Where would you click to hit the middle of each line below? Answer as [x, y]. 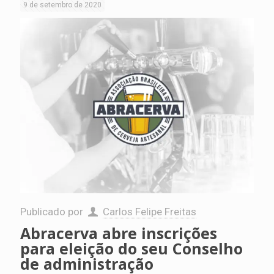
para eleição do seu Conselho [131, 248]
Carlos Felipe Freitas [149, 211]
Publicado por [53, 211]
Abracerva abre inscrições [119, 233]
